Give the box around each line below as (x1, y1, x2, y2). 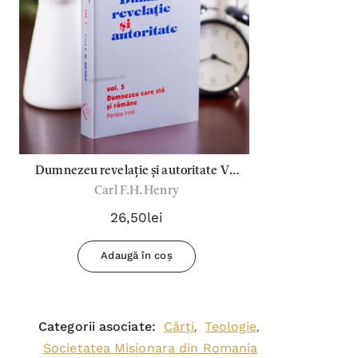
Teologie (205, 319, 257, 334)
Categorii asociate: (38, 319, 156, 334)
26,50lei (109, 209, 164, 225)
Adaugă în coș (101, 249, 173, 261)
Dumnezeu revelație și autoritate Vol (35, 165, 221, 177)
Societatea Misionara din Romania (43, 340, 258, 356)
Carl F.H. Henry (94, 185, 179, 197)
